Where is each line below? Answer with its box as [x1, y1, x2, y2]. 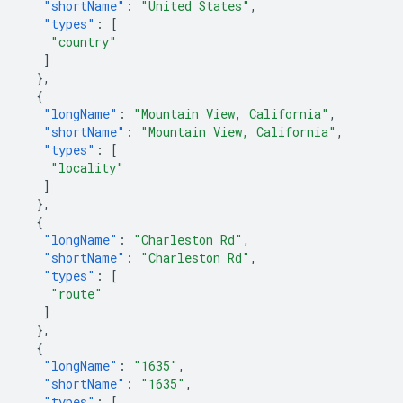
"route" [50, 285, 103, 303]
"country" [50, 33, 117, 51]
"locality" [50, 159, 124, 177]
